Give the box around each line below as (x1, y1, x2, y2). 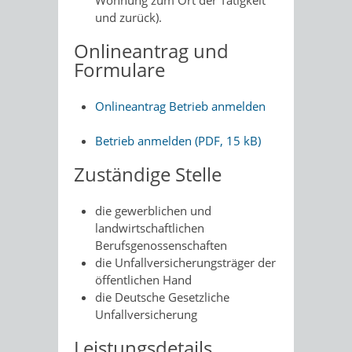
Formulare (74, 57, 165, 82)
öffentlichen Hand (95, 271, 192, 288)
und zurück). (95, 9, 162, 25)
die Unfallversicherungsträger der (95, 254, 276, 270)
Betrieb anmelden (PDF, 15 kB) (95, 133, 261, 148)
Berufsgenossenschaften (95, 236, 227, 253)
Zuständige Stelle (74, 161, 222, 187)
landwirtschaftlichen (95, 219, 204, 236)
